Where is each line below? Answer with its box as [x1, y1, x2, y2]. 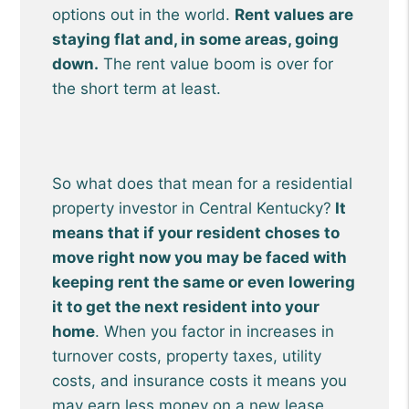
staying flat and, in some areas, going [52, 30, 340, 48]
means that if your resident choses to [52, 224, 341, 242]
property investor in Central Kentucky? [52, 199, 332, 217]
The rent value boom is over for [99, 55, 334, 73]
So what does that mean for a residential [52, 174, 353, 193]
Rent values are [235, 5, 354, 24]
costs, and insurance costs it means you [52, 372, 348, 390]
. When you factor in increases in [95, 322, 335, 341]
